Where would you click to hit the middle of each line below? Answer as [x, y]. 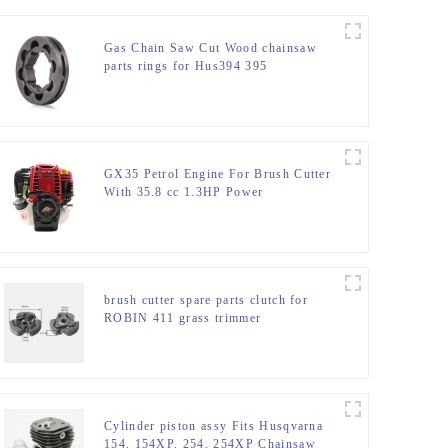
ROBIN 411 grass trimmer [182, 318]
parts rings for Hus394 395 [185, 66]
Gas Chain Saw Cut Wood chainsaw [210, 48]
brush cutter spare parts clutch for [206, 300]
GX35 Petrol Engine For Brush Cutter [217, 174]
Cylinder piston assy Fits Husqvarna [213, 426]
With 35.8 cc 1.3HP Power [183, 192]
